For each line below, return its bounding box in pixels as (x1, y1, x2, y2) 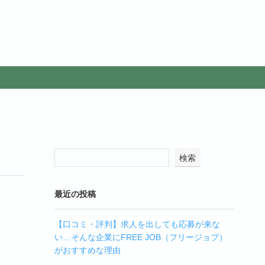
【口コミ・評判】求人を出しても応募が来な (54, 219, 220, 229)
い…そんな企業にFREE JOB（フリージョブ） (54, 232, 227, 242)
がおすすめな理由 (54, 245, 121, 255)
